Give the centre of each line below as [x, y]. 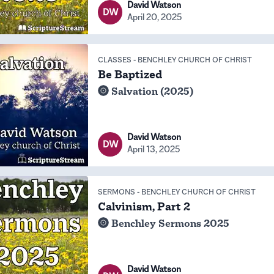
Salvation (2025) [152, 91]
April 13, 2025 [154, 149]
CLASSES [115, 60]
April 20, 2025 [155, 17]
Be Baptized [130, 75]
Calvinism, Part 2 [144, 207]
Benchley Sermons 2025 [170, 224]
